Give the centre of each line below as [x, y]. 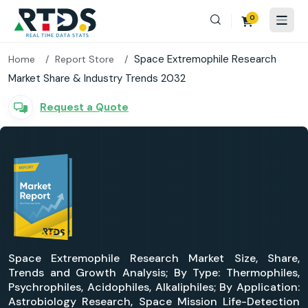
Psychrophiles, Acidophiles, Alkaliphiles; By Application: [154, 287]
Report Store [85, 59]
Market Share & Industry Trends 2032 [97, 78]
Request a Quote [84, 107]
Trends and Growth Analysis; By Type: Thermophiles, [154, 273]
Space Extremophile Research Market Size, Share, [154, 258]
